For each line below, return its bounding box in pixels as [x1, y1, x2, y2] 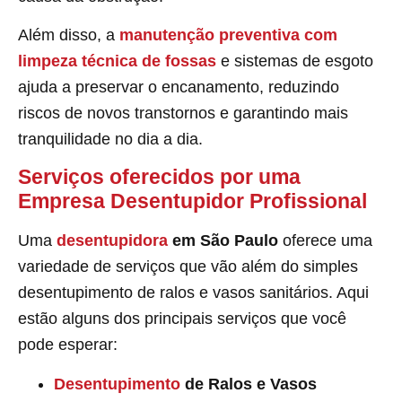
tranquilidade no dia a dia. [18, 130, 203, 149]
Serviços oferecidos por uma [18, 165, 301, 189]
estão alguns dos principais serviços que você [18, 310, 346, 328]
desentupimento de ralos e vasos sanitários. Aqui [18, 284, 369, 302]
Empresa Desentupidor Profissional [18, 189, 367, 214]
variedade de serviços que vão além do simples [18, 258, 358, 276]
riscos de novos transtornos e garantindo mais [18, 104, 348, 123]
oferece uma [278, 232, 372, 250]
